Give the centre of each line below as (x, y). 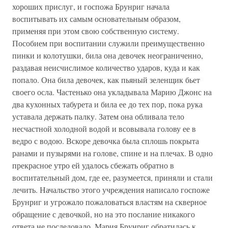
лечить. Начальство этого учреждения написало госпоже (111, 190)
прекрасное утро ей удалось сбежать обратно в (93, 165)
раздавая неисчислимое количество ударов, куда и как (106, 67)
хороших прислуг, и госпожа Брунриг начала (91, 6)
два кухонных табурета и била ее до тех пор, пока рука (107, 104)
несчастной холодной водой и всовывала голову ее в (104, 129)
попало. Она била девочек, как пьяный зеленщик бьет (106, 80)
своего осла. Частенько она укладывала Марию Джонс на (112, 92)
